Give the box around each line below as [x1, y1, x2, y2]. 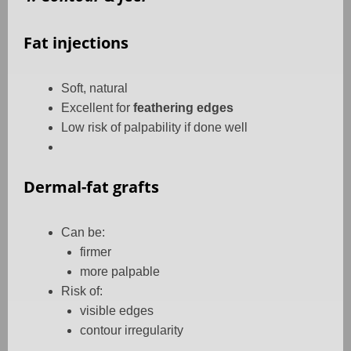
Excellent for [61, 101, 133, 115]
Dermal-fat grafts [24, 176, 159, 198]
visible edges [80, 304, 154, 318]
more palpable [80, 265, 160, 279]
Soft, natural [61, 81, 128, 96]
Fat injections [24, 32, 128, 54]
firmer [80, 245, 111, 259]
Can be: [61, 226, 105, 240]
